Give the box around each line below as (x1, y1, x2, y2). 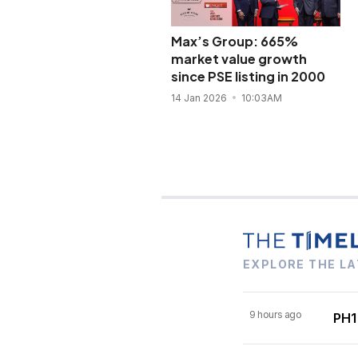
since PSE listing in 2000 (170, 67, 325, 85)
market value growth (170, 50, 307, 67)
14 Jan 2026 (170, 91, 229, 104)
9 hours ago (249, 308, 302, 320)
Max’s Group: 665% (170, 32, 298, 50)
